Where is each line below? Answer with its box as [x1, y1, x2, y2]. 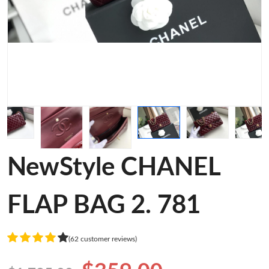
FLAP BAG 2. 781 [7, 193, 201, 218]
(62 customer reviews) [68, 235, 137, 243]
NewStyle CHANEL [7, 155, 220, 180]
